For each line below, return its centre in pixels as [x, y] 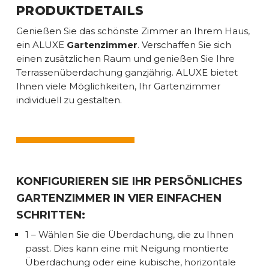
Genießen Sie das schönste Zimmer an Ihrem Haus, [133, 31]
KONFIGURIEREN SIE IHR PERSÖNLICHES [129, 181]
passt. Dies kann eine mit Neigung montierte [127, 248]
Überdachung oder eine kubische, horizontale [130, 262]
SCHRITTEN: [50, 215]
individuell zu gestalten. [69, 100]
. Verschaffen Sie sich [184, 44]
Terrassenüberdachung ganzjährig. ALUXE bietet [127, 72]
